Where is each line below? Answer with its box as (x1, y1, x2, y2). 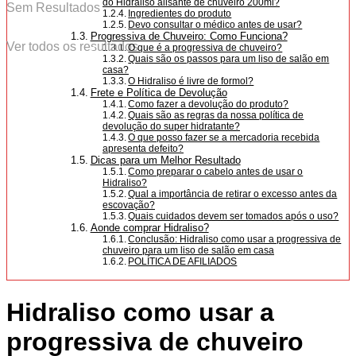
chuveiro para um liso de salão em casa (103, 245, 274, 256)
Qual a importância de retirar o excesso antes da (128, 188, 338, 199)
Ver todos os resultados (6, 40, 138, 53)
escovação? (103, 199, 155, 211)
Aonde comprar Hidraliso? (90, 222, 209, 234)
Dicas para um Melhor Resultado (90, 154, 241, 167)
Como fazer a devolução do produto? (128, 99, 289, 110)
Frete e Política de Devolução (90, 87, 227, 99)
